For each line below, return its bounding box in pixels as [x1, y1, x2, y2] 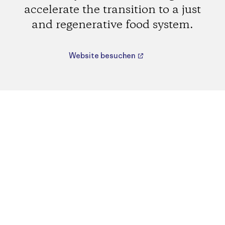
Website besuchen [69, 51, 137, 61]
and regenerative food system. [31, 17, 193, 33]
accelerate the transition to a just [24, 2, 201, 18]
